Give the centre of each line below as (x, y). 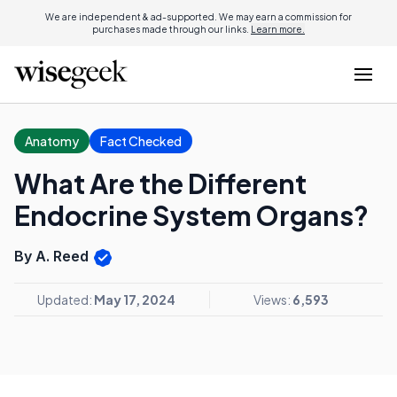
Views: (273, 299)
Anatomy (52, 141)
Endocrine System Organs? (191, 215)
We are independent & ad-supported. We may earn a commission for (198, 17)
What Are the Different (160, 183)
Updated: (66, 299)
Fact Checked (141, 141)
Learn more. (278, 29)
